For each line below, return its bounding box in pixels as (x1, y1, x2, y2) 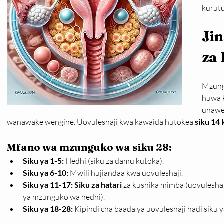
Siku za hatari (74, 180, 122, 189)
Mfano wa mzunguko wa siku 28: (7, 141, 172, 153)
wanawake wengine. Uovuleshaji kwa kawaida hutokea (7, 117, 195, 127)
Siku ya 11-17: (23, 180, 73, 189)
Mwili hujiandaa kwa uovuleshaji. (68, 168, 183, 178)
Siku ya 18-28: (23, 204, 73, 213)
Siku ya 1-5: (23, 156, 64, 165)
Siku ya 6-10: (23, 168, 68, 177)
